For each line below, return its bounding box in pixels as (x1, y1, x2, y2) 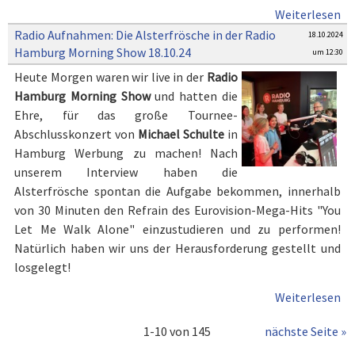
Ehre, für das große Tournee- (14, 107, 238, 123)
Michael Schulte (138, 126, 224, 142)
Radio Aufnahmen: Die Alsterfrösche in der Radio (14, 27, 277, 44)
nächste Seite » (265, 323, 346, 339)
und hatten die (150, 88, 238, 104)
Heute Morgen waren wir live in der (14, 69, 207, 85)
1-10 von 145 (143, 323, 211, 339)
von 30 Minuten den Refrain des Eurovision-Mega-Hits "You (14, 202, 341, 218)
